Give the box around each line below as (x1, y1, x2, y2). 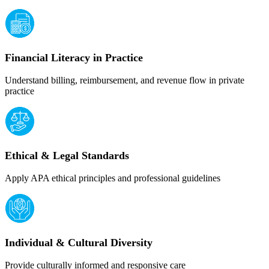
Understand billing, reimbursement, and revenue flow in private (5, 75, 244, 85)
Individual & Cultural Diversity (5, 237, 153, 249)
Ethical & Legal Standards (5, 150, 129, 162)
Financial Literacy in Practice (5, 52, 143, 64)
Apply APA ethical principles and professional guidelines (5, 173, 220, 183)
